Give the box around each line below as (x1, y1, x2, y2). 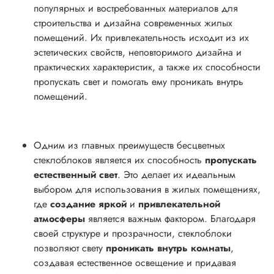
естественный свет (34, 167, 117, 182)
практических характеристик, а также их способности (34, 59, 261, 74)
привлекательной (138, 196, 220, 211)
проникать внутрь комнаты (106, 240, 231, 255)
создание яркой (50, 196, 127, 211)
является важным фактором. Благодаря (85, 211, 256, 226)
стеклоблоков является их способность (34, 152, 205, 167)
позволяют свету (34, 240, 106, 255)
